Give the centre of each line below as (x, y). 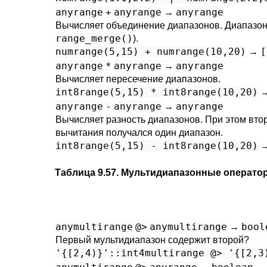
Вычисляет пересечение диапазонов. (138, 79)
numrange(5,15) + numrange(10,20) (151, 52)
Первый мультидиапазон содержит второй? (152, 240)
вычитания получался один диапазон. (139, 133)
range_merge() (94, 38)
